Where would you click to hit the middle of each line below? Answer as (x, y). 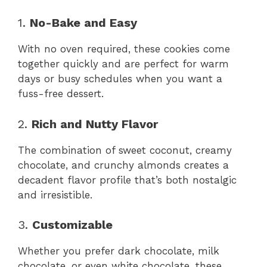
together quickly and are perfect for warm (123, 64)
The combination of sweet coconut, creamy (125, 150)
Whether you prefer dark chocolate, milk (119, 251)
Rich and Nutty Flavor (95, 124)
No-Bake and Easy (83, 23)
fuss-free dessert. (61, 94)
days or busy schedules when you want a (120, 79)
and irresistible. (55, 195)
